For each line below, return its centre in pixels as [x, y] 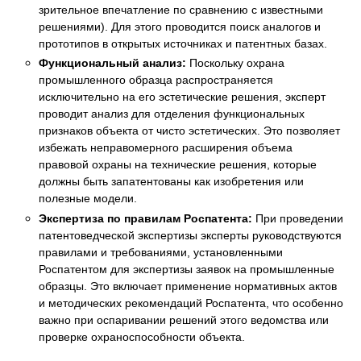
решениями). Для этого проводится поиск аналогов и [180, 26]
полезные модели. [88, 199]
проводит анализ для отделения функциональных [172, 114]
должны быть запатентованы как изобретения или [171, 182]
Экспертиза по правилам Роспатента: [145, 218]
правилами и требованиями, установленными [161, 252]
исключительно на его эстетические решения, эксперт [182, 97]
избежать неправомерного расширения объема [166, 148]
